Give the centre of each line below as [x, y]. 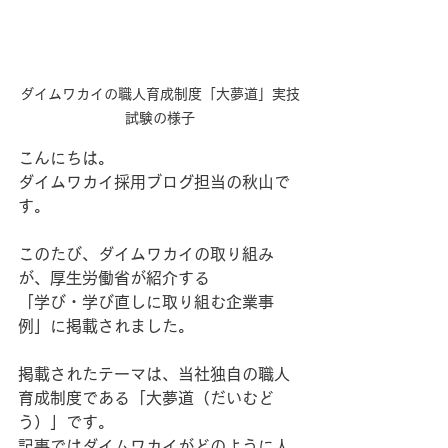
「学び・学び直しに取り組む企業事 [146, 302]
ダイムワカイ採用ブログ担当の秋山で [154, 182]
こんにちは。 [66, 158]
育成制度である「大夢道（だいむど [146, 398]
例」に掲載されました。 [106, 326]
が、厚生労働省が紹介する [114, 278]
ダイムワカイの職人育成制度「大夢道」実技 [160, 94]
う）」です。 [66, 422]
